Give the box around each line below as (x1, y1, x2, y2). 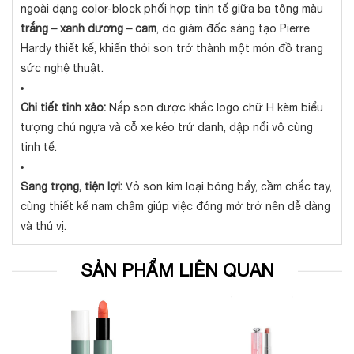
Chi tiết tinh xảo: (21, 101, 106, 114)
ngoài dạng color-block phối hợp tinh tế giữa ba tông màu (21, 2, 323, 15)
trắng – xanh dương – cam (21, 22, 156, 35)
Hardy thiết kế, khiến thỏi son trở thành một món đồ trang (21, 42, 323, 55)
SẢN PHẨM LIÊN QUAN (80, 260, 274, 281)
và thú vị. (21, 220, 66, 232)
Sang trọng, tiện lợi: (21, 180, 122, 193)
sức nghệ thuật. (21, 62, 104, 74)
